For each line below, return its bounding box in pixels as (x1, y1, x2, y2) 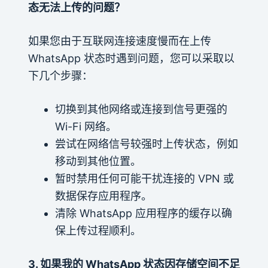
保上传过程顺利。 (54, 224, 141, 237)
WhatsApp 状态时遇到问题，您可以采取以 (28, 51, 234, 65)
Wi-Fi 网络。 (54, 120, 117, 133)
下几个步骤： (28, 69, 93, 82)
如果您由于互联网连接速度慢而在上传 (28, 34, 211, 47)
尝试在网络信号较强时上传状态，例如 (54, 137, 238, 150)
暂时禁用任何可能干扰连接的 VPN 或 (54, 172, 234, 185)
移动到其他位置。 (54, 154, 141, 167)
